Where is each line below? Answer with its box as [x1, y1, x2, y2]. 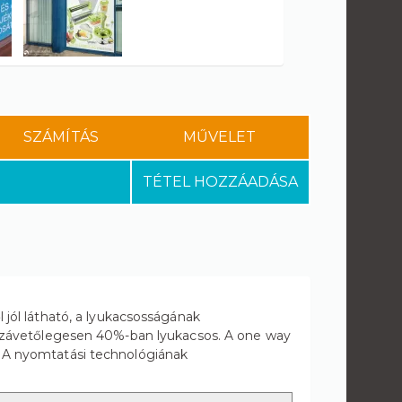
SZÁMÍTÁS [23, 128, 99, 145]
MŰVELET [182, 128, 257, 145]
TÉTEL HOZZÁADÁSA [142, 173, 298, 190]
